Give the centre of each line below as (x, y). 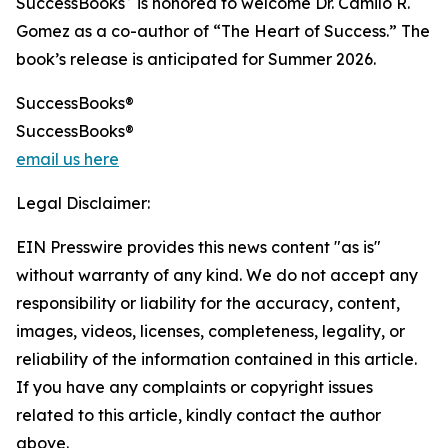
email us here (67, 159)
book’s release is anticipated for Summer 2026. (196, 59)
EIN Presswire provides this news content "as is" (198, 247)
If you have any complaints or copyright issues (194, 387)
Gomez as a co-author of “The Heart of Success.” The (223, 31)
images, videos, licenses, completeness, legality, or (210, 331)
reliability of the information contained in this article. (216, 359)
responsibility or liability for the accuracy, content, (208, 303)
